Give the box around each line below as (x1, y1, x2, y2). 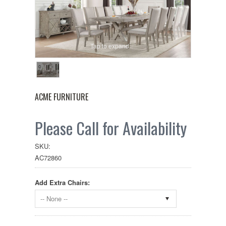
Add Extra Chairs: (35, 178, 90, 188)
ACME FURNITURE (35, 91, 88, 103)
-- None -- (40, 194, 68, 204)
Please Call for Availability (35, 116, 187, 140)
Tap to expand (90, 41, 129, 50)
